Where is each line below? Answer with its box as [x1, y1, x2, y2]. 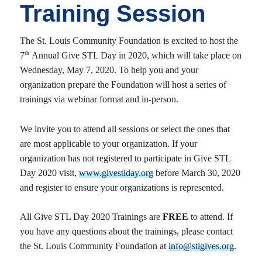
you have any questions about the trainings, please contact [19, 226, 233, 237]
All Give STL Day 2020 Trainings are [19, 212, 163, 222]
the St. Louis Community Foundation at [19, 241, 168, 251]
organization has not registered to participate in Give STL [19, 153, 230, 163]
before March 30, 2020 [153, 167, 240, 178]
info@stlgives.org [168, 241, 234, 251]
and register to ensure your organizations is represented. [19, 182, 224, 192]
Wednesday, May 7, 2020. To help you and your [19, 65, 198, 75]
